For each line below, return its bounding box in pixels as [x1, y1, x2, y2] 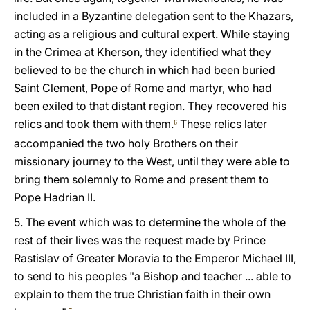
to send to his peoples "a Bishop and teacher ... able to [14, 269, 291, 283]
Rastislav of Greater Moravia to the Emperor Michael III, [14, 251, 296, 265]
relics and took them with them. [14, 117, 174, 131]
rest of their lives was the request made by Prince [14, 233, 266, 247]
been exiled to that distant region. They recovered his [14, 99, 286, 113]
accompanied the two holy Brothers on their [14, 136, 238, 150]
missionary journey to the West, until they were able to [14, 154, 290, 168]
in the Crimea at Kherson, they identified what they [14, 45, 271, 59]
